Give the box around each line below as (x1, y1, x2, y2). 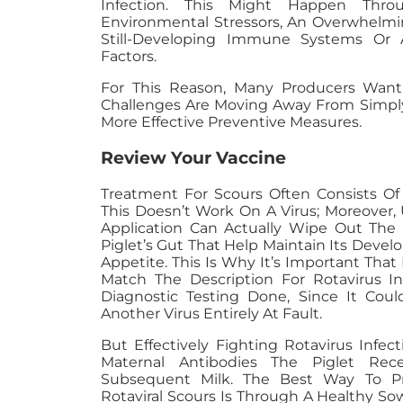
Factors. (101, 48, 157, 66)
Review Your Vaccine (101, 147, 286, 168)
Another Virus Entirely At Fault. (101, 304, 322, 322)
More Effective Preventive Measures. (101, 113, 362, 131)
